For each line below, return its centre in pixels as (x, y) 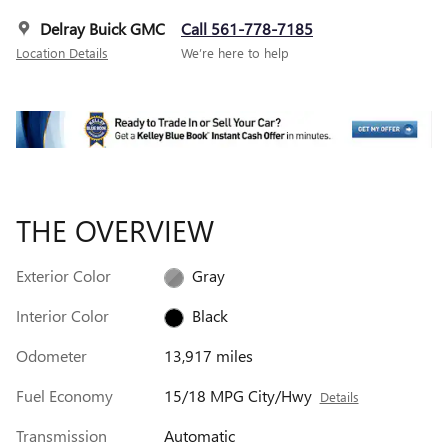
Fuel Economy (64, 396)
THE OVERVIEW (115, 230)
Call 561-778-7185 (247, 29)
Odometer (51, 356)
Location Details (62, 53)
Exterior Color (63, 276)
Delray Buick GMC (102, 29)
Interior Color (62, 316)
